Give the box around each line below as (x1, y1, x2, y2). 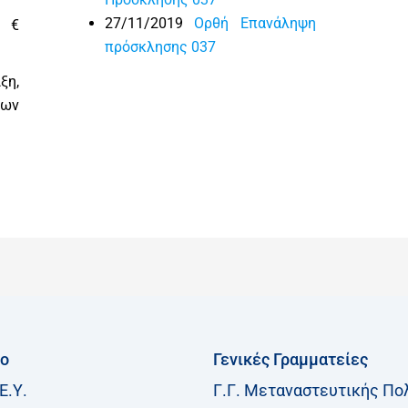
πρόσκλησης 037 (105, 37, 216, 56)
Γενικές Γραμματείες (213, 350, 368, 370)
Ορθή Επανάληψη (194, 14, 316, 32)
